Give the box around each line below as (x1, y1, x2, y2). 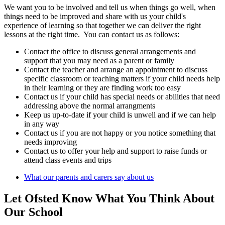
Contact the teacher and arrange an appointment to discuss (24, 65, 207, 74)
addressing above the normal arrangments (24, 101, 155, 110)
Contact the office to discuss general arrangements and (24, 47, 196, 56)
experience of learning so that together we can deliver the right (4, 21, 201, 30)
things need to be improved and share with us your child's (4, 12, 186, 21)
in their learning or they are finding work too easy (24, 83, 181, 92)
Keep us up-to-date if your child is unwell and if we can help (24, 110, 216, 120)
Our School (4, 205, 63, 219)
